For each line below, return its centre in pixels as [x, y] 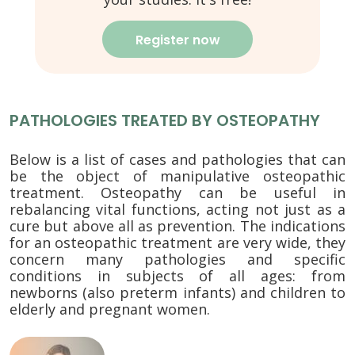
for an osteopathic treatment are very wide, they [177, 243]
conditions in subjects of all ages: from [177, 276]
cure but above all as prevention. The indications [177, 226]
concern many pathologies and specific [177, 260]
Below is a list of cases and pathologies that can [177, 160]
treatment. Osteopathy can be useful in [177, 193]
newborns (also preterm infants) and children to [177, 293]
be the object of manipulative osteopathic [177, 176]
